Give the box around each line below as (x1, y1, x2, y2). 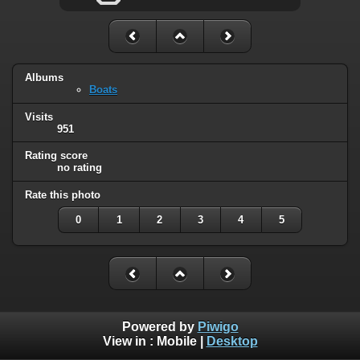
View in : (102, 334, 157, 349)
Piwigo (197, 320, 239, 334)
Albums (25, 71, 63, 84)
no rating (57, 162, 102, 174)
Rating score (25, 149, 88, 162)
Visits (25, 110, 53, 123)
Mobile (156, 334, 197, 349)
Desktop (206, 334, 258, 349)
